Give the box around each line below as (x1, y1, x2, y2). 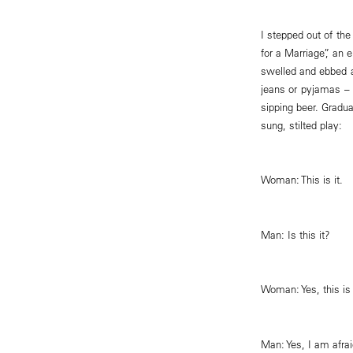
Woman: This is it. (260, 173, 343, 187)
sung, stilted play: (260, 118, 342, 132)
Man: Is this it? (260, 227, 330, 241)
